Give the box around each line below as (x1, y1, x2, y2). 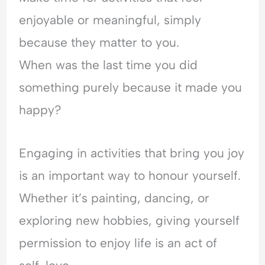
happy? (19, 102, 62, 118)
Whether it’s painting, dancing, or (19, 190, 210, 205)
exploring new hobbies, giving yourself (19, 212, 240, 228)
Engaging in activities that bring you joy (19, 145, 245, 160)
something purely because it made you (19, 80, 243, 95)
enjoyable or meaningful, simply (19, 12, 202, 28)
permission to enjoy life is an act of (19, 235, 218, 250)
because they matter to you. (19, 35, 180, 50)
